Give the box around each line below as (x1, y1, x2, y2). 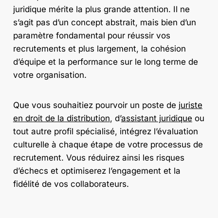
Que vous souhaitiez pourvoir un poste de (13, 100, 179, 110)
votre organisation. (13, 70, 87, 80)
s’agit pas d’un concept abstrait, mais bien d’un (13, 17, 196, 27)
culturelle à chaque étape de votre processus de (13, 140, 203, 150)
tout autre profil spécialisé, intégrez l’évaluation (13, 127, 198, 137)
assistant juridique (121, 113, 192, 124)
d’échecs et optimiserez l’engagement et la (13, 166, 181, 176)
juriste (178, 100, 202, 110)
